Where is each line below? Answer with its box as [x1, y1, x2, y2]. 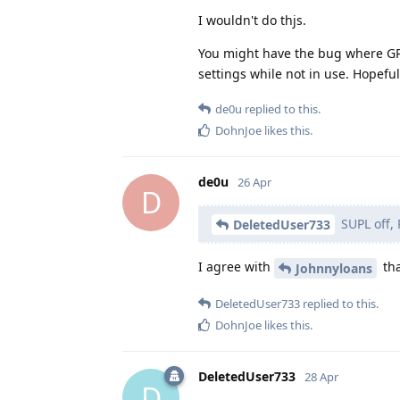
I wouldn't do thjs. [198, 11, 306, 29]
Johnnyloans [296, 260, 372, 278]
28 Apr [304, 369, 338, 386]
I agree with [198, 258, 274, 276]
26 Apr [237, 173, 271, 190]
